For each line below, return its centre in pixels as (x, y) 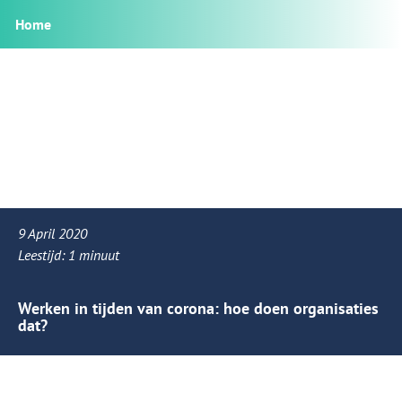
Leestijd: (43, 255)
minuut (99, 255)
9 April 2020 (52, 233)
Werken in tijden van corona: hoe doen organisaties (198, 308)
